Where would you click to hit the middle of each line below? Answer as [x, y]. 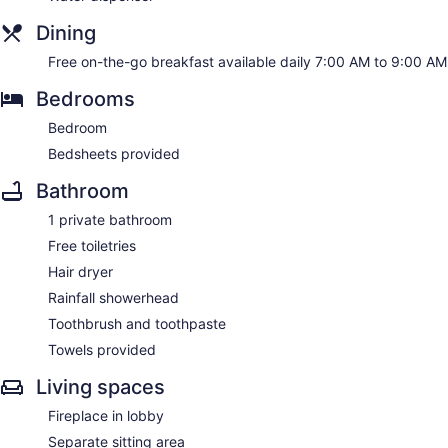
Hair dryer [80, 272]
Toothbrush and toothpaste [137, 324]
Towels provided [102, 350]
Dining [66, 33]
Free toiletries [92, 246]
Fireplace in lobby [106, 416]
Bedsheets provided [114, 154]
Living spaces [100, 387]
